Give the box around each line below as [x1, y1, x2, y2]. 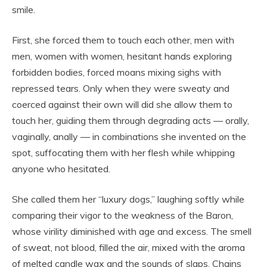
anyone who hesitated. [12, 162, 110, 175]
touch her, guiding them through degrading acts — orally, [12, 114, 249, 126]
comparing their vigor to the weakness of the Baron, [12, 209, 233, 221]
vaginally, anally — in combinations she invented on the [12, 130, 246, 142]
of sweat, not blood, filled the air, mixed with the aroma [12, 241, 245, 253]
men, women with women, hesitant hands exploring [12, 49, 232, 62]
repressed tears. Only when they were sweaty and [12, 82, 229, 94]
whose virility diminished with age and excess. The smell [12, 225, 252, 237]
